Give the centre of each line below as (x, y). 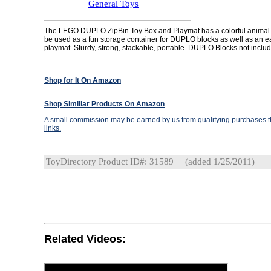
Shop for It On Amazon (83, 80)
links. (53, 128)
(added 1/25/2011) (219, 162)
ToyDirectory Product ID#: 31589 (110, 162)
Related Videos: (85, 239)
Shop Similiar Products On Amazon (104, 104)
